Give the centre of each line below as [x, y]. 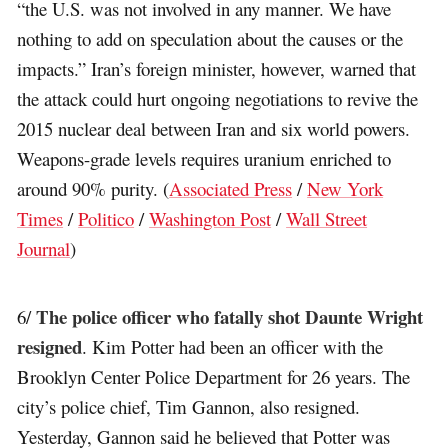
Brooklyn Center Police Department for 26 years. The [214, 376]
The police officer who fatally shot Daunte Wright [230, 316]
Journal [44, 248]
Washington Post [210, 218]
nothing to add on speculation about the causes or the [210, 38]
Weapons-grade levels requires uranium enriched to [204, 158]
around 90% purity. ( [93, 188]
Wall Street [327, 218]
